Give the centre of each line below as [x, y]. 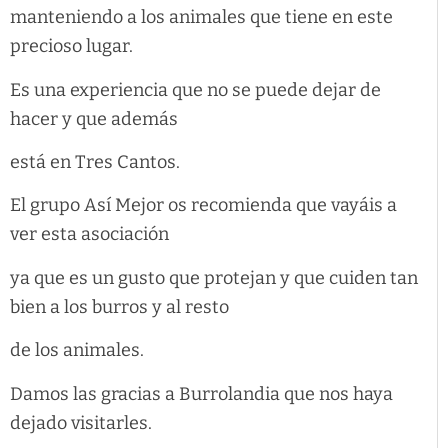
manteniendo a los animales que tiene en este [201, 17]
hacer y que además [94, 118]
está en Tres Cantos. [95, 162]
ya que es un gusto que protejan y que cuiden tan [214, 277]
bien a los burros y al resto [119, 306]
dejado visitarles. [81, 422]
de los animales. [77, 350]
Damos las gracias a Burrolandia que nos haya [201, 393]
